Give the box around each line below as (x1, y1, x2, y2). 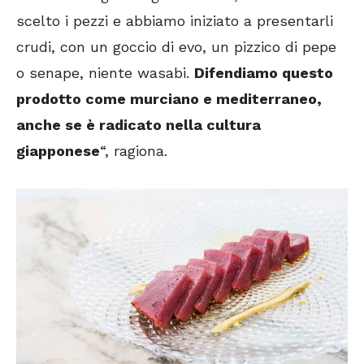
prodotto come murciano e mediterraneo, (16, 89, 322, 107)
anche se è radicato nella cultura (16, 115, 261, 133)
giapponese (16, 141, 100, 159)
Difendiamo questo (194, 63, 333, 81)
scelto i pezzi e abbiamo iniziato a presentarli (16, 11, 333, 29)
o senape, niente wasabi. (16, 63, 194, 81)
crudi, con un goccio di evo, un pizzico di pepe (16, 37, 336, 55)
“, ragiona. (100, 141, 167, 159)
